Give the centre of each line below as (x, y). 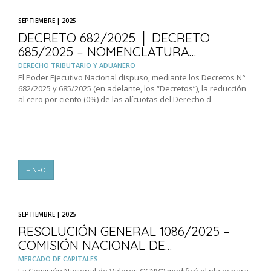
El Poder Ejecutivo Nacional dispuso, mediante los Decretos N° (132, 78)
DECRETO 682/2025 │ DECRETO (114, 38)
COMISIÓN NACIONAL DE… (95, 245)
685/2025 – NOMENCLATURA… (107, 52)
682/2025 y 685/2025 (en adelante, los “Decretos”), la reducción (132, 89)
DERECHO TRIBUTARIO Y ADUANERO (77, 65)
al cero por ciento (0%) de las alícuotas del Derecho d (115, 100)
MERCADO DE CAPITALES (58, 259)
